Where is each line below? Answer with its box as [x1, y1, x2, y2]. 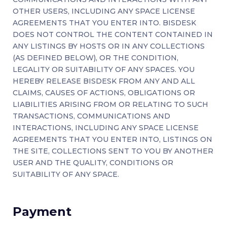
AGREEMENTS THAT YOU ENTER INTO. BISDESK [13, 18, 196, 28]
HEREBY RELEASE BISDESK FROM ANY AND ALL [13, 77, 195, 86]
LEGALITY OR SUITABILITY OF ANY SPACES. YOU [13, 65, 195, 74]
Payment [13, 204, 71, 219]
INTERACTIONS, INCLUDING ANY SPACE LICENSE [13, 123, 199, 133]
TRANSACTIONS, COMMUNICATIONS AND [13, 111, 170, 121]
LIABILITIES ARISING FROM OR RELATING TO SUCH [13, 100, 208, 109]
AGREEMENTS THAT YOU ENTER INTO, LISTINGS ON [13, 135, 212, 144]
